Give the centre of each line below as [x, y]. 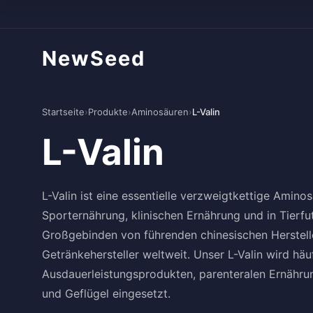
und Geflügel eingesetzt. [106, 293]
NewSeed [94, 58]
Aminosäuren [160, 112]
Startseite [63, 112]
